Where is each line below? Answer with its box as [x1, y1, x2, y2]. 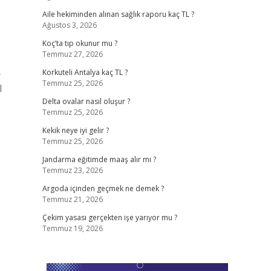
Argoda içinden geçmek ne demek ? [42, 183, 164, 194]
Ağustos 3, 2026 [42, 20, 97, 30]
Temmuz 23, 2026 [42, 165, 103, 175]
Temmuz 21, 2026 [42, 194, 103, 204]
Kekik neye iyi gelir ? [42, 125, 109, 135]
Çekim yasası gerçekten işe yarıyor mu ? [42, 212, 177, 223]
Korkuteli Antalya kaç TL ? [42, 67, 128, 77]
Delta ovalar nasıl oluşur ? [42, 96, 130, 106]
